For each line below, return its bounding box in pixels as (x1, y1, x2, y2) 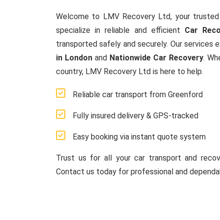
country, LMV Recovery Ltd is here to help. (56, 67, 203, 76)
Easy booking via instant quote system (73, 132, 206, 141)
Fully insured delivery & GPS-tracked (73, 111, 198, 120)
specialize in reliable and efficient (56, 26, 185, 35)
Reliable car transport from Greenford (73, 90, 203, 99)
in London (56, 53, 92, 62)
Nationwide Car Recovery (110, 53, 203, 62)
